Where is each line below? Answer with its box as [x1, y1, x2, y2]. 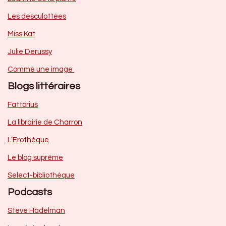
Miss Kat [8, 30, 35, 38]
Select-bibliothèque [8, 171, 75, 179]
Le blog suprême [8, 153, 63, 161]
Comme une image [8, 65, 74, 73]
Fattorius [8, 100, 38, 108]
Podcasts [8, 187, 52, 197]
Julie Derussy [8, 47, 52, 55]
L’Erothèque [8, 136, 49, 144]
